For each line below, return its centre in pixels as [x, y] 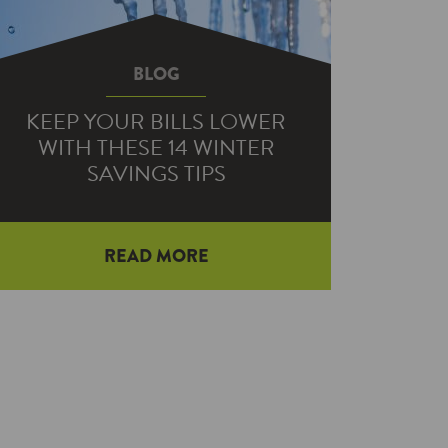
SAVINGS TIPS [156, 173]
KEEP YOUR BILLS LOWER [156, 121]
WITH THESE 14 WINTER [156, 147]
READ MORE [156, 256]
